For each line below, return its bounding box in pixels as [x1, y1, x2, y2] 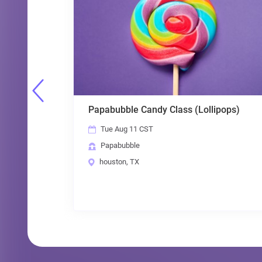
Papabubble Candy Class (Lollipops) [31, 104, 183, 116]
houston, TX [41, 157, 83, 167]
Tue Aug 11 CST [42, 125, 97, 134]
